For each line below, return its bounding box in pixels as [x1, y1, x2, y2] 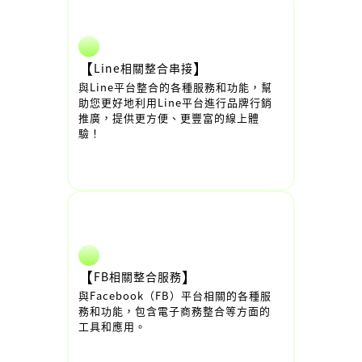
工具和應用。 [78, 318, 146, 334]
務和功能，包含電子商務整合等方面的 [78, 303, 271, 318]
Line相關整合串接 [94, 59, 193, 76]
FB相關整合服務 [94, 268, 182, 284]
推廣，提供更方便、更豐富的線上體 [78, 109, 259, 125]
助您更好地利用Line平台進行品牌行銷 [78, 94, 272, 110]
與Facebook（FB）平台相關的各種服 [78, 288, 271, 303]
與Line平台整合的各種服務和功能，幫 [78, 78, 272, 95]
